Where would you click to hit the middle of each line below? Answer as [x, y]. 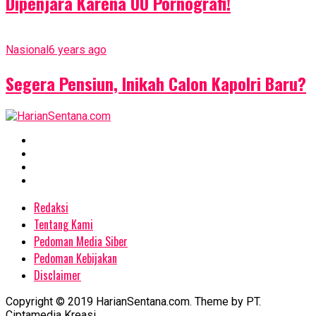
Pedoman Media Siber [81, 242]
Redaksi [51, 208]
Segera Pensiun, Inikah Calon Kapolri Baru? [156, 83]
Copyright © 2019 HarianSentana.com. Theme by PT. [133, 302]
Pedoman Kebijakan [75, 259]
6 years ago [78, 49]
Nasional [27, 49]
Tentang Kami [63, 225]
